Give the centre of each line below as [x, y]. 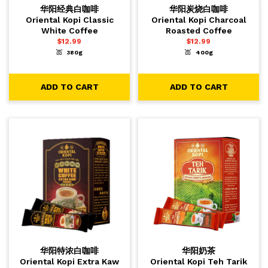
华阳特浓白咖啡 [69, 251]
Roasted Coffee [199, 31]
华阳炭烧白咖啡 [199, 9]
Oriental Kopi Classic [69, 20]
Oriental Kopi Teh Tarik [199, 262]
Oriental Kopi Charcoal [199, 20]
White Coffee [69, 31]
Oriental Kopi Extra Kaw [69, 262]
